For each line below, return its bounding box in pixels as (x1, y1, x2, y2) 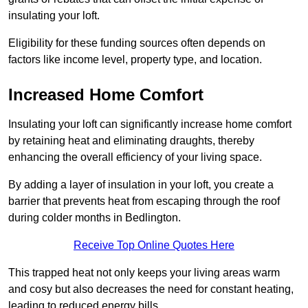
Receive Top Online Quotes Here (74, 239, 234, 252)
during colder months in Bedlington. (8, 212, 181, 224)
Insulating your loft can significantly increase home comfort (8, 118, 291, 131)
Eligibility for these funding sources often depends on (8, 37, 265, 49)
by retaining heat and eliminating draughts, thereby (8, 135, 254, 147)
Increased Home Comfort (8, 85, 203, 104)
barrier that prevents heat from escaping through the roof (8, 195, 280, 208)
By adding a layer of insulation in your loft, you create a (8, 179, 274, 191)
